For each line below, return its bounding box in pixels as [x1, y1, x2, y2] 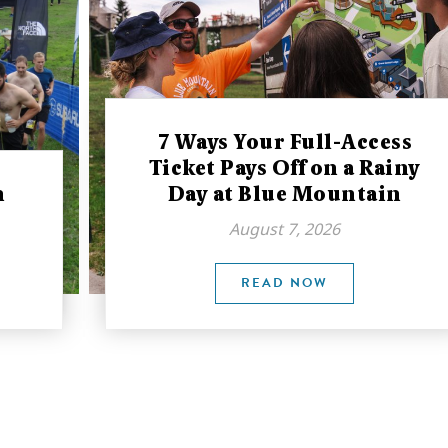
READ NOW [241, 273, 329, 293]
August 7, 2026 [229, 218, 341, 240]
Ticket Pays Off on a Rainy [148, 156, 421, 180]
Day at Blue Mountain [167, 182, 402, 206]
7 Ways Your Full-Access [157, 130, 413, 154]
